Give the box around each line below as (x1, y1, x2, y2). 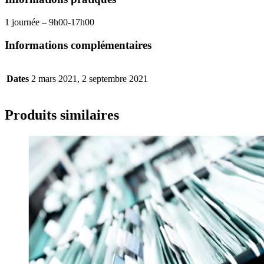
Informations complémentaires (5, 38, 151, 51)
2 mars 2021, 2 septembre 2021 (31, 74, 148, 84)
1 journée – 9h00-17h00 (5, 16, 94, 27)
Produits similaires (5, 107, 119, 123)
